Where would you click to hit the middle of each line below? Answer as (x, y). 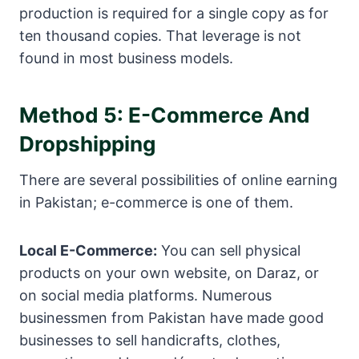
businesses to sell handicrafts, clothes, (150, 341)
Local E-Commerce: (88, 251)
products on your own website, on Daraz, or (169, 273)
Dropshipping (87, 144)
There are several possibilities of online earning (178, 180)
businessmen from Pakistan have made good (171, 318)
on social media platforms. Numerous (145, 296)
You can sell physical (229, 251)
